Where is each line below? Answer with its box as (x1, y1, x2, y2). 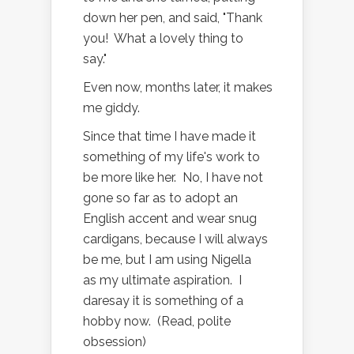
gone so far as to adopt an (83, 190, 238, 205)
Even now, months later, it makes (83, 79, 273, 95)
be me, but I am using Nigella (83, 251, 251, 267)
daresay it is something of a (83, 292, 243, 308)
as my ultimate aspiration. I (83, 272, 242, 288)
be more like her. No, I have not (83, 169, 263, 185)
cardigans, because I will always (83, 231, 268, 247)
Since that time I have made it (83, 128, 256, 144)
